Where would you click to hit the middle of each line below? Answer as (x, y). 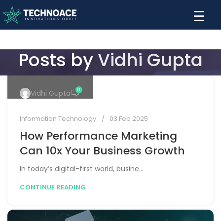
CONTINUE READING (53, 187)
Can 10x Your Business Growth (102, 151)
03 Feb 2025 (129, 119)
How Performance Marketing (98, 136)
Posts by (58, 60)
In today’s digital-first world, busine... (82, 169)
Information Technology (58, 119)
